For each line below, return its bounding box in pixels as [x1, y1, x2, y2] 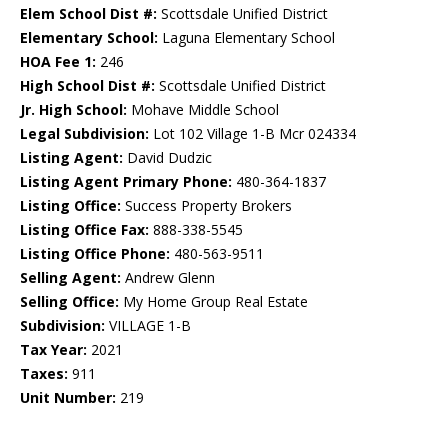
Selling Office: [20, 292, 119, 312]
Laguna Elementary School [158, 28, 335, 48]
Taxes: [20, 364, 68, 384]
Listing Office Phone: [20, 244, 170, 264]
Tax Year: [20, 340, 87, 360]
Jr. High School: [20, 100, 127, 120]
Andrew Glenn [121, 268, 215, 288]
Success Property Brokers [121, 196, 292, 216]
